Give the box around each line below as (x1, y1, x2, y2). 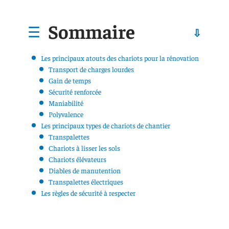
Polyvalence (49, 109, 85, 119)
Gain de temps (49, 75, 93, 85)
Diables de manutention (49, 165, 122, 175)
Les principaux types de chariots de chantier (41, 120, 170, 130)
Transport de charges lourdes (49, 64, 135, 74)
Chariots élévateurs (49, 154, 108, 164)
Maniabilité (49, 98, 85, 107)
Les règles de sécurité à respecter (41, 188, 135, 197)
